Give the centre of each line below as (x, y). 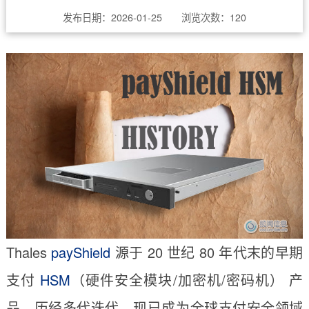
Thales (29, 252)
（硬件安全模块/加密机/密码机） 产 (187, 279)
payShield (81, 252)
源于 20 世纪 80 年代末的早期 (207, 252)
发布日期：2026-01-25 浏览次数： (146, 18)
